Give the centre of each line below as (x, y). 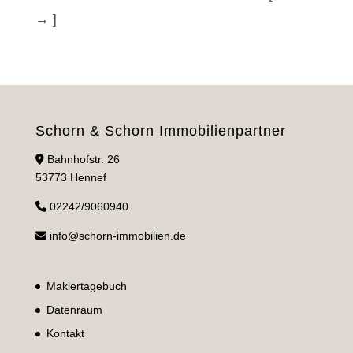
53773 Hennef (71, 177)
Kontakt (65, 334)
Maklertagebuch (86, 286)
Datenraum (74, 310)
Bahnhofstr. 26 (82, 159)
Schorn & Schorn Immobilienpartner (160, 131)
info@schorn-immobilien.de (117, 236)
